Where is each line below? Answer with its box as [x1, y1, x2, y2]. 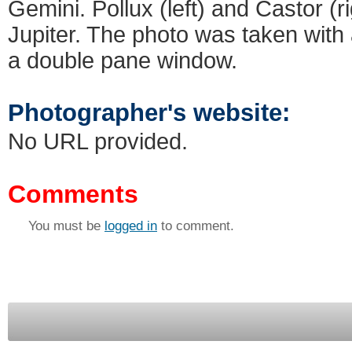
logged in [104, 218, 157, 233]
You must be [28, 218, 104, 233]
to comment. [157, 218, 234, 233]
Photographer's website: [8, 99, 290, 126]
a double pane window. [8, 48, 237, 73]
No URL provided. [8, 129, 188, 154]
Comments [8, 180, 138, 208]
